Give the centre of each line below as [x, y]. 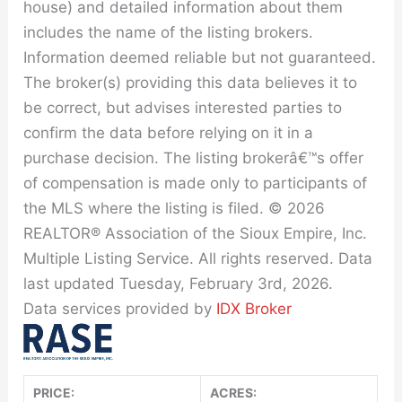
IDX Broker [254, 309]
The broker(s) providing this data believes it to [191, 83]
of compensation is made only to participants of [196, 183]
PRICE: [54, 393]
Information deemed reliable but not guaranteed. [200, 57]
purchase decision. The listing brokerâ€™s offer [194, 158]
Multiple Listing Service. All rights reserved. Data [198, 258]
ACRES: [234, 393]
